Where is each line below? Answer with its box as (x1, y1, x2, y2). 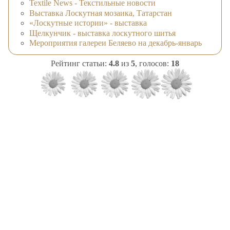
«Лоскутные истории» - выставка (29, 18, 147, 28)
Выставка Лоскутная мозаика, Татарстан (29, 8, 172, 17)
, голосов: (135, 59, 171, 68)
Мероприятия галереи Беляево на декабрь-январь (29, 39, 202, 48)
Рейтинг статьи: (51, 59, 109, 68)
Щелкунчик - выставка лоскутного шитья (29, 28, 176, 37)
